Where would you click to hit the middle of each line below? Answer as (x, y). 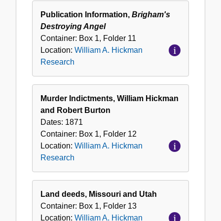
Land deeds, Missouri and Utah (99, 194)
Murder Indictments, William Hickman (110, 99)
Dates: (53, 122)
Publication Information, (86, 15)
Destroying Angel (73, 27)
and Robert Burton (75, 110)
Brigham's (151, 15)
